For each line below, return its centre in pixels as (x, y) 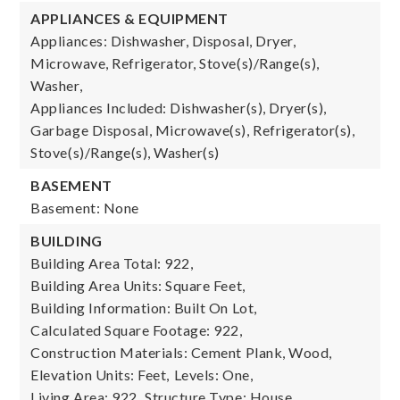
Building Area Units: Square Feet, (138, 285)
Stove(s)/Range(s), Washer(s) (125, 152)
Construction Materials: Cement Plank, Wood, (181, 352)
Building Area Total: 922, (112, 263)
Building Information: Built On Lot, (144, 308)
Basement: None (85, 208)
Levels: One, (213, 375)
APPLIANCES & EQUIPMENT (129, 18)
